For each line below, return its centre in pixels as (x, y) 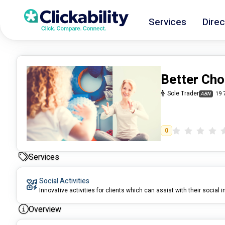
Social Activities (64, 181)
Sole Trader (183, 94)
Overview (45, 210)
